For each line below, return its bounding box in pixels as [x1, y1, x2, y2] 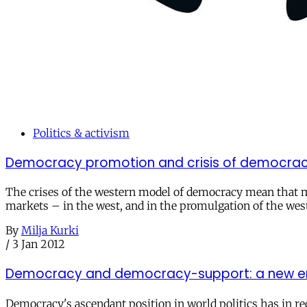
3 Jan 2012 [12, 237, 65, 251]
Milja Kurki [21, 223, 79, 238]
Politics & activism [33, 125, 130, 140]
